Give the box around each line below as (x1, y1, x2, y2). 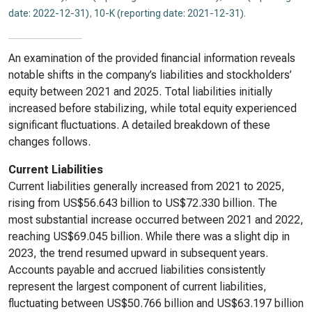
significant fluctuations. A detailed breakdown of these (8, 118, 270, 132)
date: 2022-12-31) (8, 8, 89, 19)
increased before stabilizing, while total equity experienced (8, 102, 297, 115)
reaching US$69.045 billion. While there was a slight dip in (8, 230, 290, 243)
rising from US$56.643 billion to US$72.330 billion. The (8, 196, 277, 210)
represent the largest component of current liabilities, (8, 280, 267, 293)
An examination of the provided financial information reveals (8, 52, 295, 65)
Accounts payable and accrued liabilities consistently (8, 263, 265, 276)
